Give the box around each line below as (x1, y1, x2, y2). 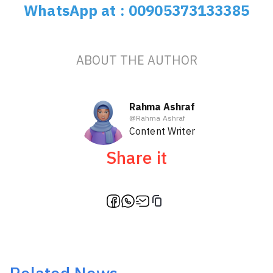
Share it (105, 146, 168, 169)
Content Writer (129, 124, 195, 137)
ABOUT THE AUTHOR (76, 52, 197, 69)
